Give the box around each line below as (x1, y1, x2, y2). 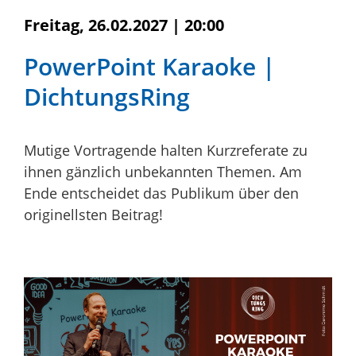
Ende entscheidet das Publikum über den (24, 184, 299, 203)
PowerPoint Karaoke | (24, 50, 276, 83)
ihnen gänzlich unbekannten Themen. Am (24, 162, 302, 182)
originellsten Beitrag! (24, 205, 163, 225)
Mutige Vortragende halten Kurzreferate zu (24, 141, 308, 161)
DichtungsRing (24, 80, 190, 114)
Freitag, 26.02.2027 (24, 14, 168, 37)
